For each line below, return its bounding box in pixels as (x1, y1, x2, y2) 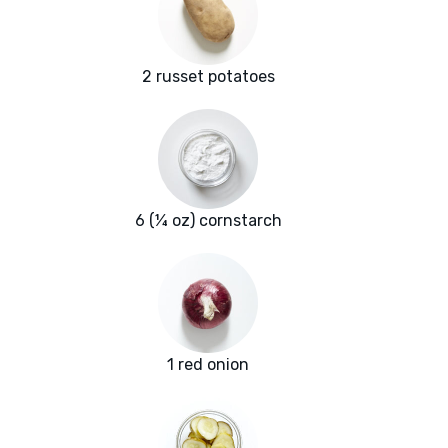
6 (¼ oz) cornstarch (134, 211, 282, 231)
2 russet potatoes (141, 67, 275, 87)
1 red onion (167, 355, 249, 375)
